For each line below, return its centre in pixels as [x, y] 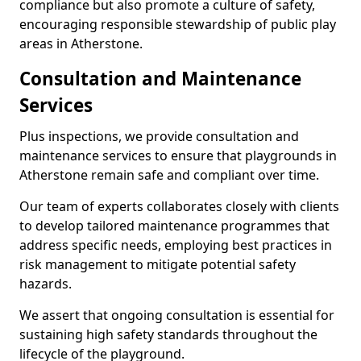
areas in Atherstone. [81, 44]
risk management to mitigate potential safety [158, 264]
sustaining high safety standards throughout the [168, 334]
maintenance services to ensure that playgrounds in [178, 156]
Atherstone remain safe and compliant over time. [169, 175]
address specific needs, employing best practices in [176, 245]
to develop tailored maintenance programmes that [174, 226]
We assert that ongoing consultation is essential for [177, 315]
